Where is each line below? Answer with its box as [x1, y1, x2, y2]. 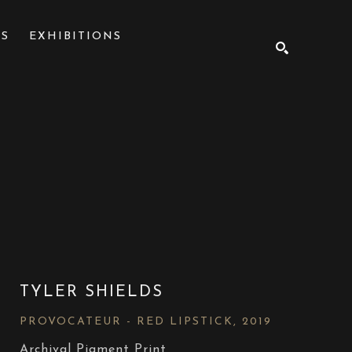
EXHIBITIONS [29, 30, 123, 42]
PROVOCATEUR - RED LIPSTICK [20, 316, 234, 328]
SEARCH [235, 132, 281, 143]
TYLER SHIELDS [20, 284, 164, 301]
